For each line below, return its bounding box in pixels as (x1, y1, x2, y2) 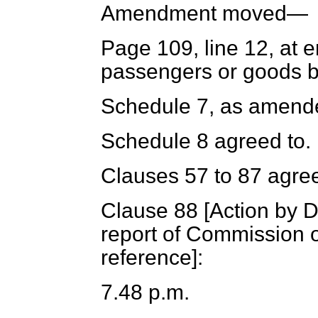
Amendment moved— (101, 1, 308, 25)
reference (101, 246, 192, 269)
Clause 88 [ (101, 199, 209, 222)
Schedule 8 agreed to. (101, 129, 311, 153)
